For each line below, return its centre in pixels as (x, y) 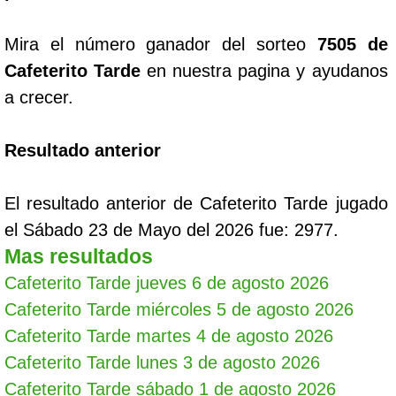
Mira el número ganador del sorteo (161, 44)
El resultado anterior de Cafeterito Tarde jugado (196, 203)
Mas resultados (79, 256)
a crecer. (39, 97)
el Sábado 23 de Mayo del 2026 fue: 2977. (171, 230)
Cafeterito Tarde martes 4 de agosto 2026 (169, 336)
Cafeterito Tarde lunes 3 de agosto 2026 (162, 362)
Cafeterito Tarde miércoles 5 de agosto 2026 (179, 309)
